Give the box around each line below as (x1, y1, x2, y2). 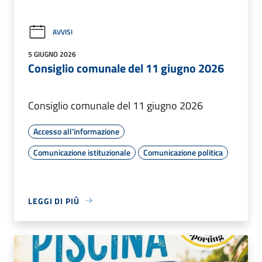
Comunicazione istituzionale (33, 146, 130, 158)
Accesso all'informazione (33, 125, 119, 137)
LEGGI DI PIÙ (28, 194, 80, 207)
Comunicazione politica (143, 146, 223, 158)
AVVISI (53, 26, 73, 38)
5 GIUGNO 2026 (28, 48, 76, 60)
